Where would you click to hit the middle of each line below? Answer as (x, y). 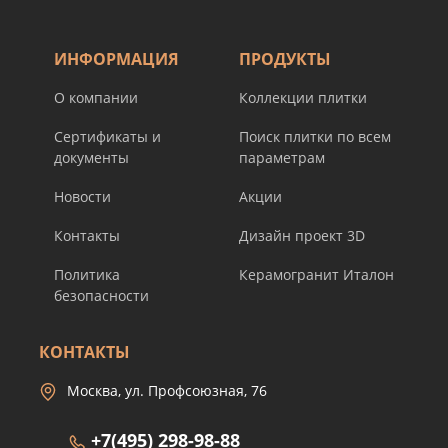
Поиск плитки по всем (315, 137)
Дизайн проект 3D (302, 236)
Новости (82, 197)
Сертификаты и (107, 137)
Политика (87, 275)
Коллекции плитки (303, 98)
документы (91, 158)
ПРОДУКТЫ (285, 59)
